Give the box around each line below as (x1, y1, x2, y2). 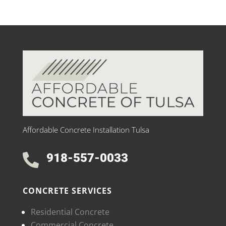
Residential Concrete (30, 206, 109, 218)
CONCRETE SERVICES (22, 185, 112, 197)
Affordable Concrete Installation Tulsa (22, 125, 149, 135)
